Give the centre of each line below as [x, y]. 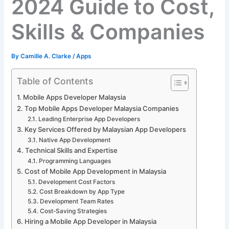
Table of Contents [55, 81]
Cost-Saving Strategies [73, 211]
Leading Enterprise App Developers [89, 119]
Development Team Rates [76, 201]
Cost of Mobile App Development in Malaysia [96, 171]
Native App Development [74, 140]
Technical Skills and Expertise [72, 150]
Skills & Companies [108, 32]
